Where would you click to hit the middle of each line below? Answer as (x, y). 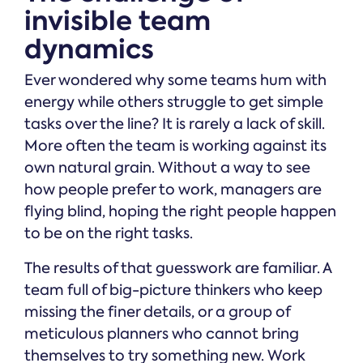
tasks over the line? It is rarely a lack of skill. (175, 124)
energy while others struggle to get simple (174, 102)
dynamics (89, 49)
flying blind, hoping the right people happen (180, 211)
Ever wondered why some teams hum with (175, 80)
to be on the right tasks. (109, 233)
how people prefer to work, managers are (173, 189)
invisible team (117, 20)
